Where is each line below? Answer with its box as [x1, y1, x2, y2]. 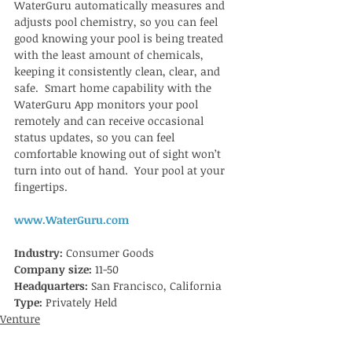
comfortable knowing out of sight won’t [14, 146, 224, 161]
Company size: [14, 262, 95, 277]
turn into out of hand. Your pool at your [14, 163, 228, 178]
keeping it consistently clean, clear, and [14, 64, 223, 79]
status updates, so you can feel [14, 130, 178, 145]
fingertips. [14, 179, 71, 194]
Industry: [14, 245, 66, 260]
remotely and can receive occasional [14, 113, 207, 128]
